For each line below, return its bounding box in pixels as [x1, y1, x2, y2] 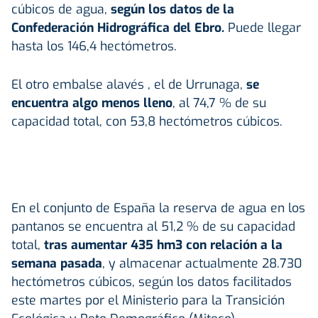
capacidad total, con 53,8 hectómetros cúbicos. [11, 112, 283, 130]
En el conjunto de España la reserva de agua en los [11, 199, 305, 216]
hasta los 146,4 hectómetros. [11, 37, 177, 55]
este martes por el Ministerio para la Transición [11, 291, 285, 309]
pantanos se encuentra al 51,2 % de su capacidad [11, 217, 295, 235]
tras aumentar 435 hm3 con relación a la [44, 236, 283, 253]
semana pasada [11, 254, 102, 272]
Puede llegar [228, 18, 301, 36]
